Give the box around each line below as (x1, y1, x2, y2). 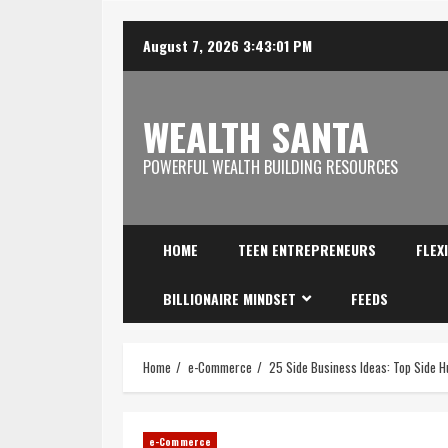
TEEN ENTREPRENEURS (238, 238, 376, 260)
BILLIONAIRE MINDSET (163, 287, 296, 309)
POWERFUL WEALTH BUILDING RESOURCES (143, 154, 398, 179)
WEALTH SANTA (143, 107, 369, 164)
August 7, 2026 (143, 35, 243, 56)
